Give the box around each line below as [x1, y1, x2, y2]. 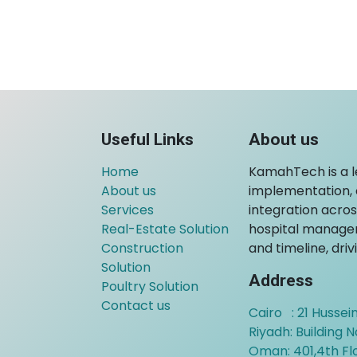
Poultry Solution [101, 277, 198, 296]
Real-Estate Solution [101, 220, 229, 239]
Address [249, 271, 313, 291]
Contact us [101, 296, 171, 316]
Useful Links [101, 130, 194, 150]
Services [101, 201, 154, 220]
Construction [101, 239, 183, 258]
